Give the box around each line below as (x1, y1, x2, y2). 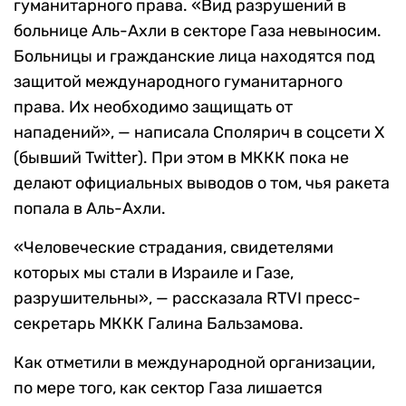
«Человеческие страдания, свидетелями (14, 237, 333, 258)
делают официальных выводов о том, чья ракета (14, 173, 390, 194)
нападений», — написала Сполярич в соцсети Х (14, 122, 384, 143)
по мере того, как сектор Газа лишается (14, 378, 323, 399)
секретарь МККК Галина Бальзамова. (14, 314, 304, 334)
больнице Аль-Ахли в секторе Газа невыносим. (14, 21, 382, 42)
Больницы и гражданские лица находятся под (14, 46, 375, 67)
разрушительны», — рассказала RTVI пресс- (14, 288, 361, 309)
